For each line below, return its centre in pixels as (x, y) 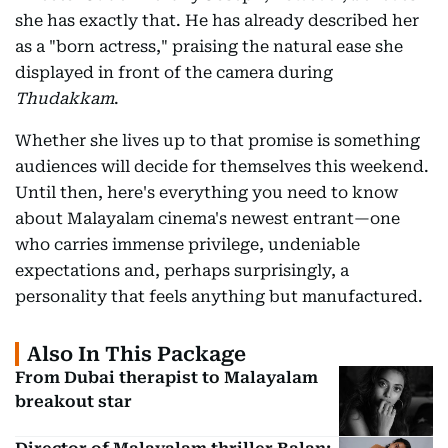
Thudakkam (64, 98)
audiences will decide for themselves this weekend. (222, 166)
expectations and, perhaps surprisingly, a (182, 270)
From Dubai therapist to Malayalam (166, 377)
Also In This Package (136, 353)
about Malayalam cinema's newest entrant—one (207, 218)
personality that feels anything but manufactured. (219, 296)
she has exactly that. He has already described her (217, 20)
